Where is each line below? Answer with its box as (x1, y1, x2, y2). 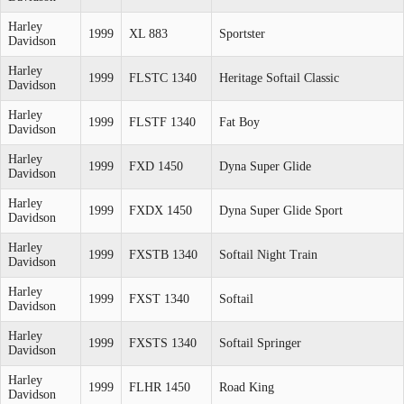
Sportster (219, 26, 265, 41)
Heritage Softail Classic (219, 70, 339, 85)
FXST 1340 (129, 291, 189, 306)
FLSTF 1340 (129, 115, 196, 129)
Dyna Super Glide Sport (219, 203, 343, 217)
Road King (219, 380, 274, 394)
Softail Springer (219, 335, 301, 350)
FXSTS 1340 (129, 335, 197, 350)
